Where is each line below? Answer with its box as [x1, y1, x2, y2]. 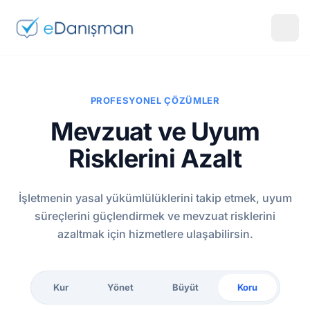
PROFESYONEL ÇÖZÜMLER [90, 95, 220, 106]
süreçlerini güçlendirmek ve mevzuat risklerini [35, 209, 275, 223]
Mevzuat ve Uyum [50, 116, 260, 147]
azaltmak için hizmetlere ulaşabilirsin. [57, 227, 253, 241]
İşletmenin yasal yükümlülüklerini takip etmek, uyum [18, 191, 292, 205]
